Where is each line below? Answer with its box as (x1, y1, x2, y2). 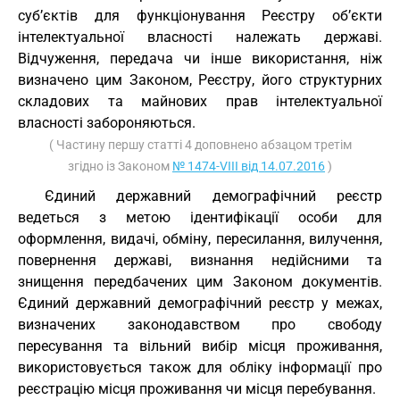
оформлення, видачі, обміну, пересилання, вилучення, (18, 230, 382, 247)
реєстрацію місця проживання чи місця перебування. (18, 380, 376, 397)
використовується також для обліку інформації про (18, 359, 382, 376)
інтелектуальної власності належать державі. (18, 29, 382, 46)
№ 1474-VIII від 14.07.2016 (172, 159, 325, 173)
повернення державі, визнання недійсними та (18, 252, 382, 269)
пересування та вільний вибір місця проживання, (18, 337, 382, 354)
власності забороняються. (18, 114, 196, 131)
